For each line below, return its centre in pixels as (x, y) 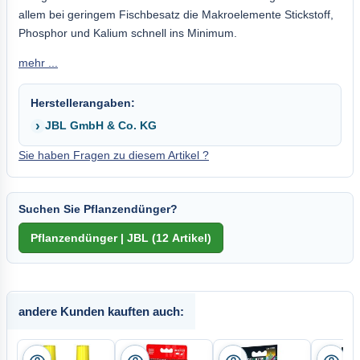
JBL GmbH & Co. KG (101, 125)
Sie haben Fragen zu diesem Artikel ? (114, 155)
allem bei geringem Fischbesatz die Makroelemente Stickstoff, (176, 14)
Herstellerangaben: (83, 103)
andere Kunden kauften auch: (101, 311)
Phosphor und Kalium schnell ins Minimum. (128, 33)
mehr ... (38, 63)
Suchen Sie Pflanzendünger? (98, 209)
